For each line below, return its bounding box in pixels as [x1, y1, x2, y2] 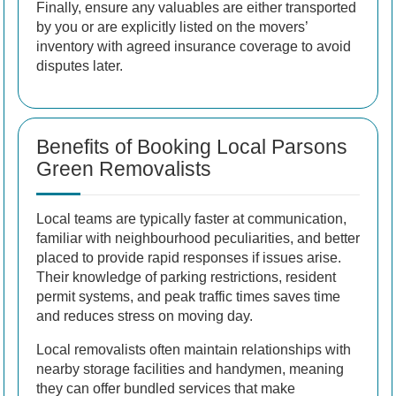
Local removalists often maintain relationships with [36, 341, 351, 357]
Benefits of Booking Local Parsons [36, 134, 347, 158]
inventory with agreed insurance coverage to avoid [36, 38, 351, 54]
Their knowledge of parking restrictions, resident [36, 269, 336, 285]
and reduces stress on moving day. [36, 308, 253, 324]
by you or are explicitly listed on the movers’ [36, 19, 308, 34]
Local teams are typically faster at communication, [36, 210, 346, 226]
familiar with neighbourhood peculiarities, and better [36, 230, 360, 246]
